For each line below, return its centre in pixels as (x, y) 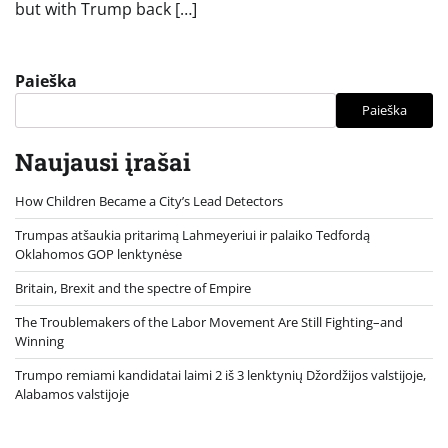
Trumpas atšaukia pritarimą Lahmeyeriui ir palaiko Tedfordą (192, 234)
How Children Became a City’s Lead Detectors (149, 200)
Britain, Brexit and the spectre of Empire (133, 287)
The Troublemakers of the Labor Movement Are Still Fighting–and (209, 321)
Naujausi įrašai (103, 161)
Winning (39, 340)
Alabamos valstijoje (72, 393)
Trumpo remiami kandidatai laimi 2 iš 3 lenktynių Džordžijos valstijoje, (220, 374)
